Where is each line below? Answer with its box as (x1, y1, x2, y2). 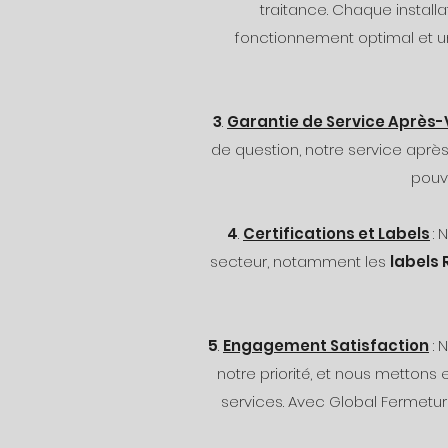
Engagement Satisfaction (223, 335, 429, 356)
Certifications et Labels (243, 223, 430, 244)
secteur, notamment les (209, 251, 390, 272)
